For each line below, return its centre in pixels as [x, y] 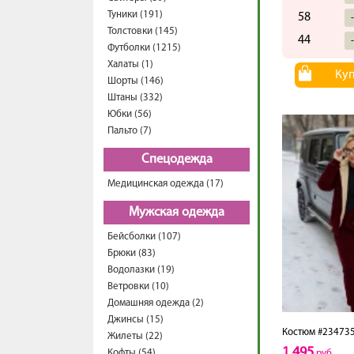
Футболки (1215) [144, 48]
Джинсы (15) [136, 320]
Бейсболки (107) [144, 237]
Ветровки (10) [138, 286]
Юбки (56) [130, 114]
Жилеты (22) [135, 336]
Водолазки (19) [141, 270]
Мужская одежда [177, 213]
